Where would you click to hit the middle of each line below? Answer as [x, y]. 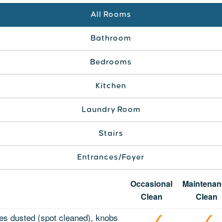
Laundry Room [111, 109]
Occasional [151, 183]
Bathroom [111, 38]
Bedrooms [111, 62]
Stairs [111, 133]
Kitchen [111, 85]
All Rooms [111, 14]
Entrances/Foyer [111, 157]
